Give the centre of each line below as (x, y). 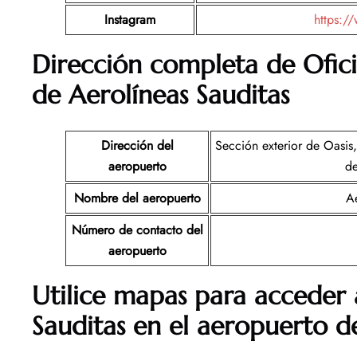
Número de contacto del (137, 229)
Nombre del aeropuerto (137, 198)
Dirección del (137, 145)
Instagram (130, 19)
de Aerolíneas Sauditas (161, 94)
